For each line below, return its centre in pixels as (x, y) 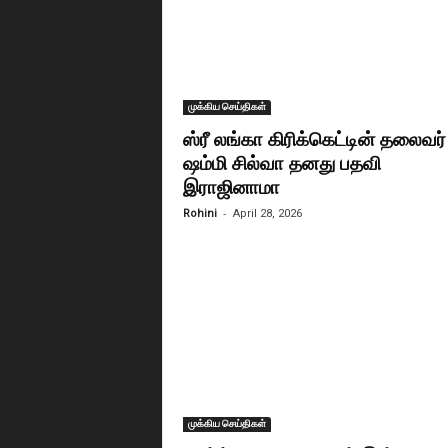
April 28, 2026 (267, 213)
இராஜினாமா (233, 186)
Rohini (199, 213)
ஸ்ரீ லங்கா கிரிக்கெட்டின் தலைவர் (314, 138)
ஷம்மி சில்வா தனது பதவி (281, 162)
